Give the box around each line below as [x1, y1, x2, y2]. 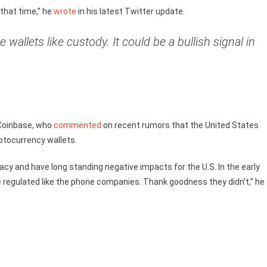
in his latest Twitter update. [76, 7, 185, 16]
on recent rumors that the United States [101, 120, 259, 130]
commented [54, 120, 101, 130]
